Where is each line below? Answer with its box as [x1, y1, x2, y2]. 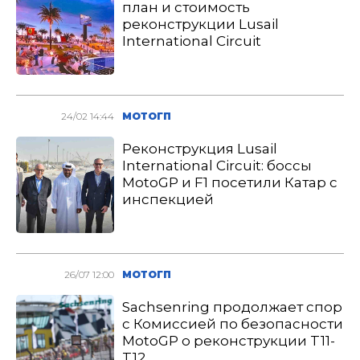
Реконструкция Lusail [122, 141, 278, 157]
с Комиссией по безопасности [122, 316, 344, 332]
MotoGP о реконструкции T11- [122, 333, 336, 349]
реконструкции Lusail [122, 16, 280, 32]
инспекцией [122, 191, 215, 207]
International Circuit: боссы [122, 157, 313, 174]
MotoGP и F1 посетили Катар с [122, 174, 338, 190]
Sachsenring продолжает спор [122, 299, 343, 315]
